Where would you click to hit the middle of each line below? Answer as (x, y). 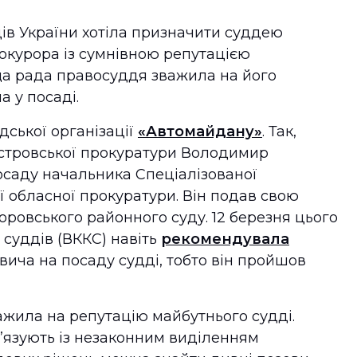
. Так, (279, 131)
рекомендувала (225, 239)
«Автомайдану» (200, 131)
